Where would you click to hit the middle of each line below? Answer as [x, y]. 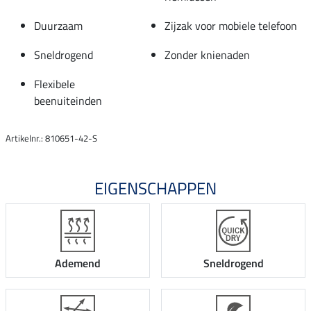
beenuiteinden [68, 100]
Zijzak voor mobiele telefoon [231, 25]
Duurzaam [58, 25]
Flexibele [54, 84]
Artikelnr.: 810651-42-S [51, 138]
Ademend [78, 263]
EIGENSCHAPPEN [155, 188]
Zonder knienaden [207, 54]
